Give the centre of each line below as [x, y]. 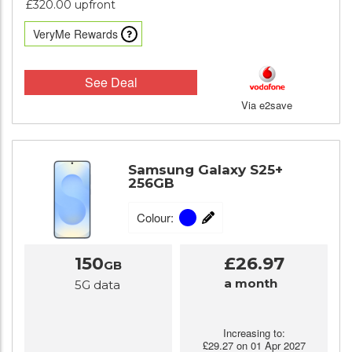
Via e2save [267, 105]
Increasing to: [254, 333]
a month [250, 283]
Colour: [155, 218]
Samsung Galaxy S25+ [205, 170]
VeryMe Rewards [75, 34]
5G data [97, 285]
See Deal [111, 82]
